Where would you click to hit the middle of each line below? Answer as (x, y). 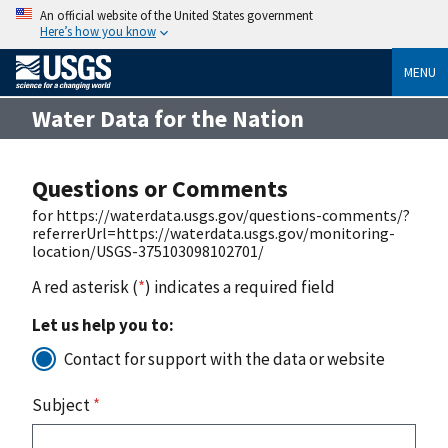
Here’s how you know (98, 31)
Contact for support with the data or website (224, 358)
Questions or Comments (160, 188)
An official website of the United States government (176, 15)
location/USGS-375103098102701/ (148, 250)
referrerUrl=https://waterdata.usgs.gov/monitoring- (213, 232)
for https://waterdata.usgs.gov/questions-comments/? (221, 214)
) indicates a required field (240, 286)
